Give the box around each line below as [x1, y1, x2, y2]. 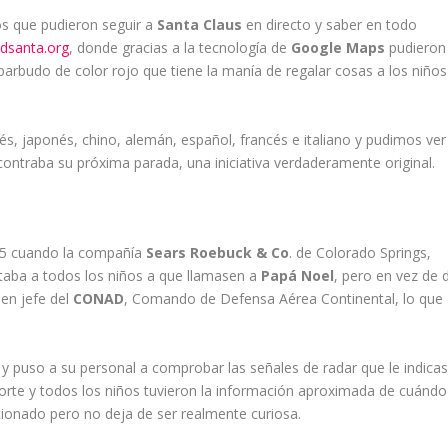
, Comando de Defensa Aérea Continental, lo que [124, 289, 444, 309]
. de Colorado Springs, [289, 243, 432, 263]
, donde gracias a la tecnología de [69, 38, 292, 58]
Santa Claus [157, 15, 243, 35]
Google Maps [291, 38, 386, 58]
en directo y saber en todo [242, 15, 418, 35]
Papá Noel [261, 266, 335, 286]
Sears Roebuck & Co [146, 243, 290, 263]
